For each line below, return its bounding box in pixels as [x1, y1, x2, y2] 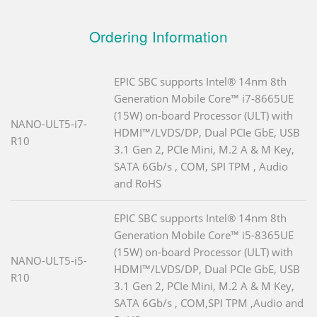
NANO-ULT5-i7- [11, 116, 87, 131]
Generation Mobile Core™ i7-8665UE [114, 91, 294, 105]
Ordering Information [89, 25, 228, 47]
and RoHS [114, 175, 161, 190]
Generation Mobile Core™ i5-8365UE [114, 227, 294, 242]
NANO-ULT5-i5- [11, 253, 87, 267]
